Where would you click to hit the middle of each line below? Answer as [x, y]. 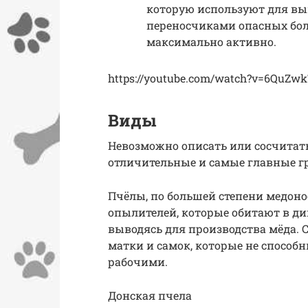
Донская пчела [150, 296]
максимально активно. [211, 42]
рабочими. [138, 262]
